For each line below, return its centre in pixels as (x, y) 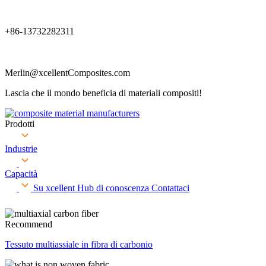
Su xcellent (55, 188)
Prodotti (20, 124)
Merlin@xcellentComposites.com (67, 73)
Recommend (28, 224)
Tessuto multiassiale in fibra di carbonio (79, 244)
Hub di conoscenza (114, 188)
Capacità (21, 174)
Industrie (21, 149)
